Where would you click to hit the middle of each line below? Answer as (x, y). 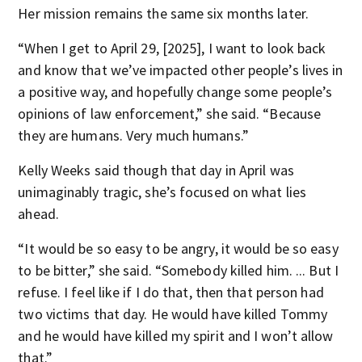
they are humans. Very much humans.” (133, 135)
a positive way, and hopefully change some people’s (175, 91)
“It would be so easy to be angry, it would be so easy (178, 248)
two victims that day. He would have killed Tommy (173, 314)
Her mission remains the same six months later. (163, 13)
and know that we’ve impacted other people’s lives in (181, 69)
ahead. (38, 213)
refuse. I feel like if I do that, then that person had (171, 292)
